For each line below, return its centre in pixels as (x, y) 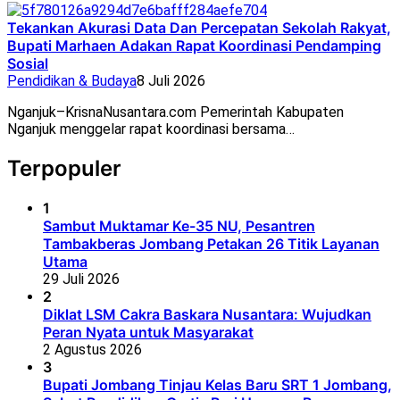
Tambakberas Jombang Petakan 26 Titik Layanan (211, 244)
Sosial (28, 64)
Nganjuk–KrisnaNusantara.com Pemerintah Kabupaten (175, 112)
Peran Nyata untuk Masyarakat (148, 333)
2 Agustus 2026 (92, 350)
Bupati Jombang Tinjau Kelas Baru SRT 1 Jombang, (217, 385)
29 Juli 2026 (81, 279)
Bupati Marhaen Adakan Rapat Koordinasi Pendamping (194, 46)
